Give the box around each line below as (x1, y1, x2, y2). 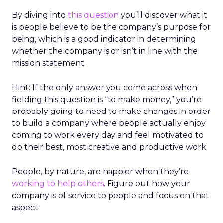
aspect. (12, 203, 40, 212)
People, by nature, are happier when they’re (12, 167, 189, 176)
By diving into (12, 10, 68, 20)
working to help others (12, 179, 104, 188)
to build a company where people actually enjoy (12, 118, 206, 128)
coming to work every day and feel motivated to (12, 130, 204, 140)
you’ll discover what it (119, 10, 207, 20)
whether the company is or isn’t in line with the (12, 46, 198, 56)
